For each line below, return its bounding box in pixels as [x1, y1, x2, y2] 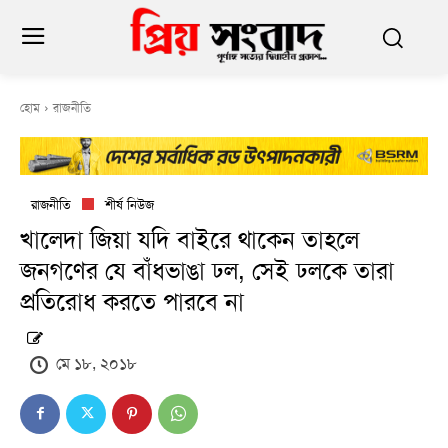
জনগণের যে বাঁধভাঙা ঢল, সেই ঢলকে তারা [20, 256, 394, 287]
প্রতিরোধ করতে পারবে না [20, 287, 244, 318]
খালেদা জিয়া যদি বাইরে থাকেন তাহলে [20, 225, 359, 256]
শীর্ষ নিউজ [105, 196, 154, 214]
